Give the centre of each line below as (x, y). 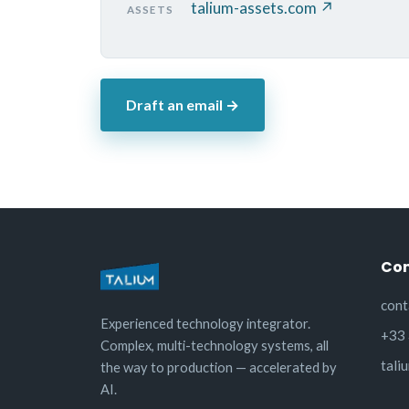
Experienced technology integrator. (205, 323)
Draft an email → (183, 104)
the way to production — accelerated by (219, 367)
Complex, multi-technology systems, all (215, 345)
